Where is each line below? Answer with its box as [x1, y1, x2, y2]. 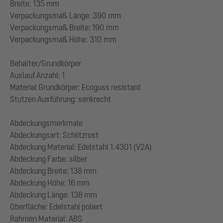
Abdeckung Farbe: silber [10, 154, 87, 163]
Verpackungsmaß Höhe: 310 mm [10, 34, 116, 44]
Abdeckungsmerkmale [10, 118, 83, 127]
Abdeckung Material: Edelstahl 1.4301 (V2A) [10, 142, 152, 151]
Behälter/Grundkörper [10, 58, 81, 68]
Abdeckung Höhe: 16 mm [10, 178, 90, 187]
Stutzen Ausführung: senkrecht [10, 94, 111, 104]
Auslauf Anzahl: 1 [10, 70, 65, 80]
